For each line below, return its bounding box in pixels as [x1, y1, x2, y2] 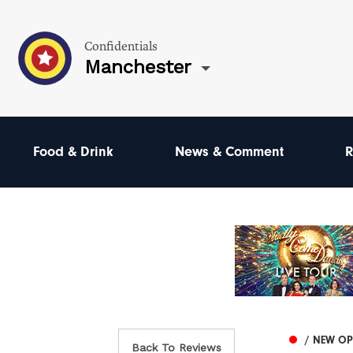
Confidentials [84, 38, 158, 54]
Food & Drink [33, 143, 113, 160]
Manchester [84, 55, 191, 78]
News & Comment [174, 143, 284, 160]
